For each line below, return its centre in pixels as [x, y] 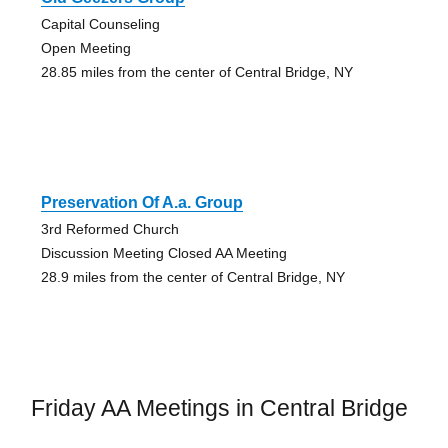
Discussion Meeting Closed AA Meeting [163, 252]
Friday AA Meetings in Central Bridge [219, 407]
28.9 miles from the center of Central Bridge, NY [192, 276]
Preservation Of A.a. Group [141, 202]
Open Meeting [85, 47]
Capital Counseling [100, 23]
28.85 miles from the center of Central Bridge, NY [196, 71]
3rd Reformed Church [109, 228]
